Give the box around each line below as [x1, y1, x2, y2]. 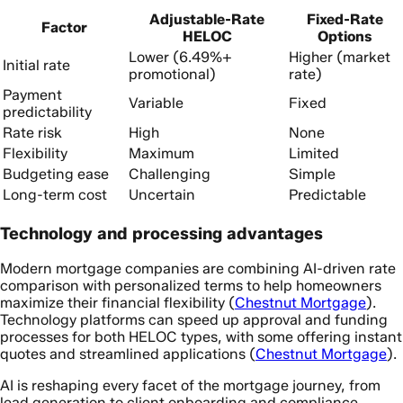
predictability [3, 103, 92, 121]
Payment [3, 85, 62, 103]
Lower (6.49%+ [129, 48, 232, 66]
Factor [40, 18, 87, 36]
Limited [289, 144, 339, 162]
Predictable [289, 185, 366, 203]
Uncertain [129, 185, 195, 203]
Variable [129, 94, 184, 112]
